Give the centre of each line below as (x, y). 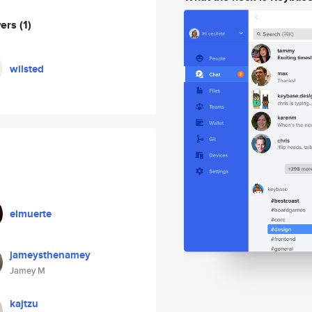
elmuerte (31, 214)
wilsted (27, 69)
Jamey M (28, 271)
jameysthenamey (50, 255)
